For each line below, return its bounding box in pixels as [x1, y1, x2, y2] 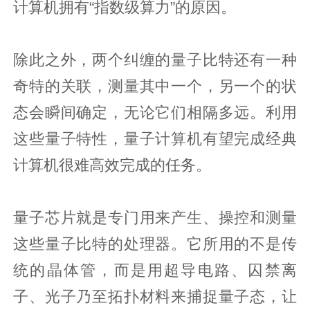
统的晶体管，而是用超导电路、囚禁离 [13, 262, 297, 279]
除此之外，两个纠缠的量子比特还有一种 [13, 51, 297, 69]
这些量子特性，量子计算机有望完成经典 [13, 130, 297, 147]
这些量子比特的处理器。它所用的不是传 [13, 235, 297, 253]
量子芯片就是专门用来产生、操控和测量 [13, 209, 297, 226]
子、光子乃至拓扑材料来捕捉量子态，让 [13, 288, 297, 305]
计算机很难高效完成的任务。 [13, 156, 212, 174]
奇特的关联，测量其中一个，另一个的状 [13, 77, 297, 95]
